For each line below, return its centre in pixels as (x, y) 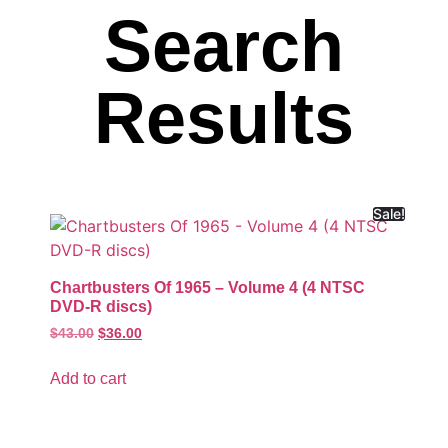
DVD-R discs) (101, 306)
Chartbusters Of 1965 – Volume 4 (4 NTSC (207, 287)
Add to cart (88, 378)
